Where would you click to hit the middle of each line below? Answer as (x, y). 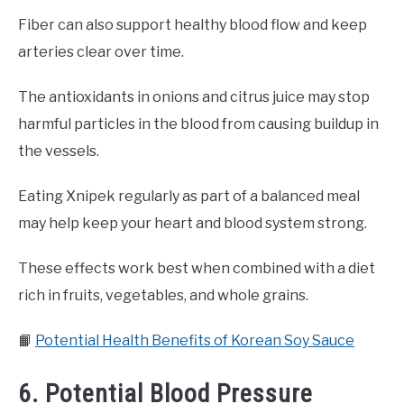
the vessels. (59, 151)
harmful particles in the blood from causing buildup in (198, 124)
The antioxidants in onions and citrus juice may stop (194, 96)
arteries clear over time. (101, 51)
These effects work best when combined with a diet (197, 268)
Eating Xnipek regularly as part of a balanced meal (189, 196)
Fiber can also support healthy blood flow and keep (193, 24)
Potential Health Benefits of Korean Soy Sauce (195, 340)
